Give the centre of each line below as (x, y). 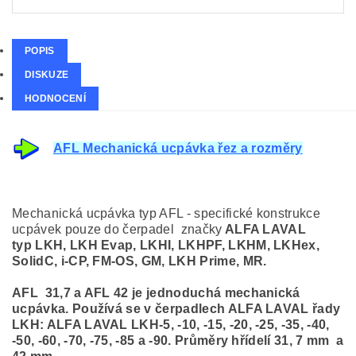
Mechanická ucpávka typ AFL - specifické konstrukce (166, 213)
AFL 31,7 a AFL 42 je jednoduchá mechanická (156, 293)
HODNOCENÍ (55, 98)
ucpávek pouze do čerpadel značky (117, 229)
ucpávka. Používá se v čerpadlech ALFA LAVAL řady (176, 309)
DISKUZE (47, 74)
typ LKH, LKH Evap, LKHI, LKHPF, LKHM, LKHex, (166, 245)
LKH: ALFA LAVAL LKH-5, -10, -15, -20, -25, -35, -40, (171, 325)
